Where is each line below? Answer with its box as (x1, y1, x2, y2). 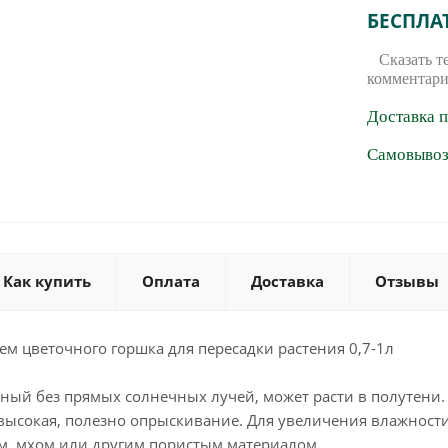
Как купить (3, 271, 91, 291)
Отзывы (375, 271, 439, 291)
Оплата (142, 271, 200, 291)
